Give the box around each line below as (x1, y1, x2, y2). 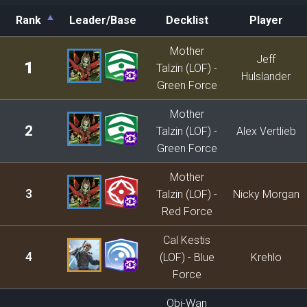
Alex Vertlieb (236, 125, 296, 138)
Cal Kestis (163, 234, 210, 247)
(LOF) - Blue (159, 251, 214, 264)
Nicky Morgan (232, 188, 299, 201)
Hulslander (241, 70, 291, 83)
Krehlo (250, 251, 282, 264)
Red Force (161, 205, 212, 218)
